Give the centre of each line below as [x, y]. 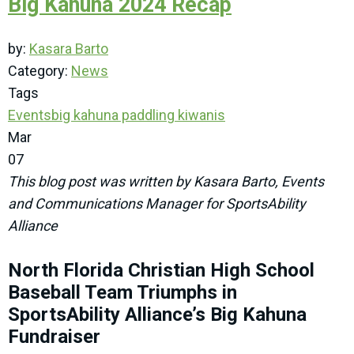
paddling [147, 115]
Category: [40, 71]
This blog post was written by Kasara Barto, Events [166, 182]
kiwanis [200, 115]
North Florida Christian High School [161, 271]
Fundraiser [54, 337]
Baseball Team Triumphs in [122, 293]
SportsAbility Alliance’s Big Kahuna [157, 315]
